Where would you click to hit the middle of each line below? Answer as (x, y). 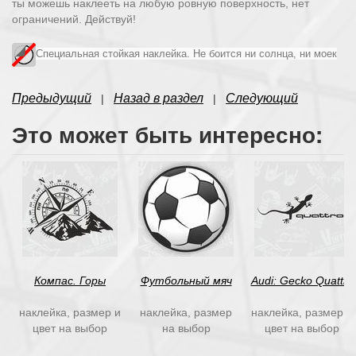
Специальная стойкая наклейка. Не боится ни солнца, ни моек (186, 54)
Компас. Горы (70, 280)
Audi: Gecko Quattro (302, 280)
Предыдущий (52, 98)
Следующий (262, 98)
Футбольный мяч (186, 280)
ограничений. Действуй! (75, 19)
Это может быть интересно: (167, 133)
